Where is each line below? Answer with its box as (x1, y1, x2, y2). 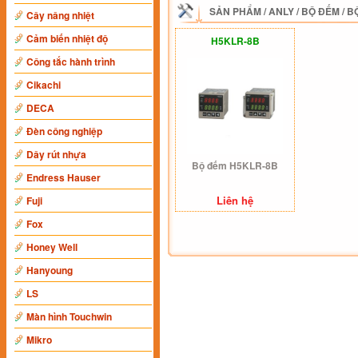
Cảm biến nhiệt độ (26, 31, 108, 46)
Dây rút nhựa (26, 147, 86, 161)
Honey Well (26, 240, 78, 254)
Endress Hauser (26, 170, 101, 185)
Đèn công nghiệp (26, 124, 102, 138)
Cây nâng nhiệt (26, 8, 94, 22)
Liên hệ (217, 193, 253, 208)
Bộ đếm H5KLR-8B (192, 158, 278, 173)
